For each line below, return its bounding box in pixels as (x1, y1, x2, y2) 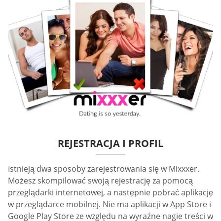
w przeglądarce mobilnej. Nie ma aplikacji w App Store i (8, 198, 211, 210)
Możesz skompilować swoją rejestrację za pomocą (8, 175, 193, 186)
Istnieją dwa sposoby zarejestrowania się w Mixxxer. (8, 163, 199, 174)
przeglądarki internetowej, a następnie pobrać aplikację (8, 186, 213, 198)
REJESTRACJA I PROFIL (58, 136, 163, 150)
